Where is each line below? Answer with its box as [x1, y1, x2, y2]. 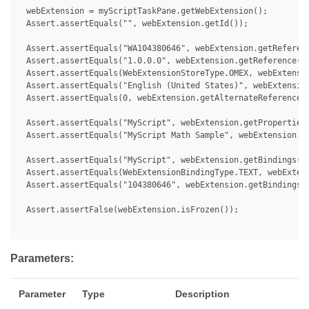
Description [175, 288, 230, 300]
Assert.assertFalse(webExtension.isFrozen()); [21, 205, 239, 215]
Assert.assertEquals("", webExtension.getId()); [21, 19, 248, 29]
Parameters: [10, 252, 74, 265]
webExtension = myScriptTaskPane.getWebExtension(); [21, 6, 268, 17]
